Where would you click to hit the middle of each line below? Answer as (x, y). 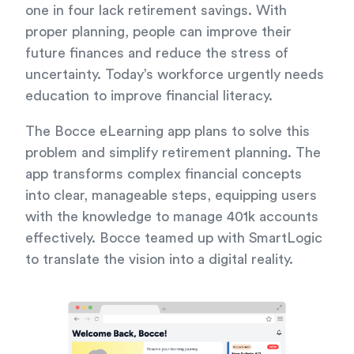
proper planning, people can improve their (158, 32)
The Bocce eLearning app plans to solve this (168, 131)
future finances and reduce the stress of (157, 53)
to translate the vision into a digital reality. (159, 259)
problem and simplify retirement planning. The (173, 153)
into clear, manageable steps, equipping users (171, 195)
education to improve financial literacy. (149, 96)
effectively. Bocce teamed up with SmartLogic (174, 238)
